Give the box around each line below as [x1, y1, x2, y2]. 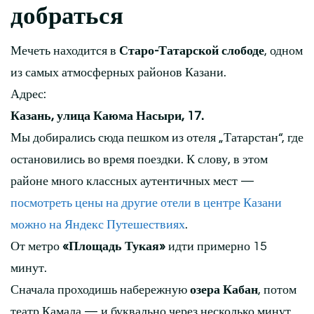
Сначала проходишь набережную [11, 283, 190, 297]
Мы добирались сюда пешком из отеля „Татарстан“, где [11, 131, 303, 145]
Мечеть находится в [11, 44, 119, 58]
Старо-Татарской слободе [119, 44, 264, 58]
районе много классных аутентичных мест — [11, 175, 254, 189]
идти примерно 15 [165, 240, 267, 254]
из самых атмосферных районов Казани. [11, 66, 226, 80]
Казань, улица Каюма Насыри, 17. [11, 109, 204, 123]
